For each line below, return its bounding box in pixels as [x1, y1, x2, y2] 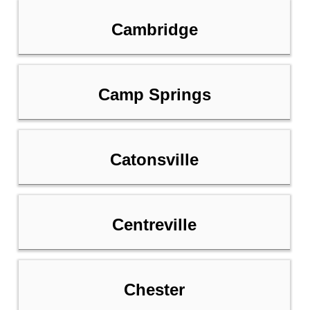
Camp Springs [98, 85, 211, 104]
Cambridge [111, 20, 198, 39]
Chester [124, 280, 185, 300]
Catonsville [110, 150, 199, 170]
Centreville [112, 215, 197, 235]
